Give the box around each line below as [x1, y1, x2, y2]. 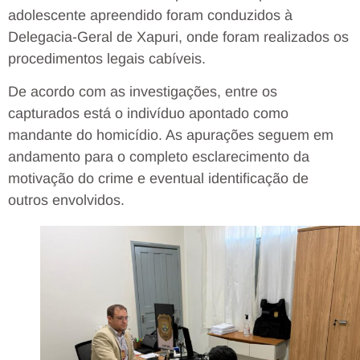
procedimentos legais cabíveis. [8, 50, 206, 67]
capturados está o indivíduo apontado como [8, 104, 288, 121]
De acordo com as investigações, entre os [8, 83, 277, 100]
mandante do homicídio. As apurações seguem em [8, 126, 333, 143]
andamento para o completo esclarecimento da [8, 148, 309, 165]
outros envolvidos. [8, 191, 125, 208]
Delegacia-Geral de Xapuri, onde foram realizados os [8, 28, 349, 45]
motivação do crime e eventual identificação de [8, 170, 309, 186]
